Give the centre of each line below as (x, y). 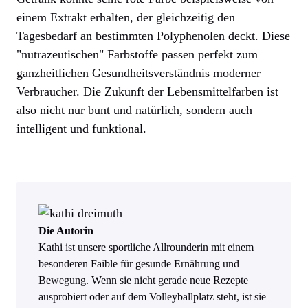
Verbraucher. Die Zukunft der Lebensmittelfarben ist (147, 92)
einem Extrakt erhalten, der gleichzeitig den (126, 18)
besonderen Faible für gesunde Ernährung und (139, 264)
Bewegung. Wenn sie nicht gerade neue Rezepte (143, 280)
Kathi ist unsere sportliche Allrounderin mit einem (146, 247)
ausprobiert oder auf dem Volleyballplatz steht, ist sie (152, 297)
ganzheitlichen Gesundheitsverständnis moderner (139, 73)
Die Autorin (66, 231)
